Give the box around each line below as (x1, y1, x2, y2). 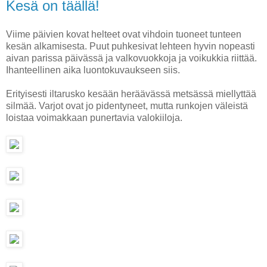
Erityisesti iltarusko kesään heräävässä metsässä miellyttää (6, 88, 256, 99)
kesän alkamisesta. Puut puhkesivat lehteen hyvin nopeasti (6, 41, 255, 51)
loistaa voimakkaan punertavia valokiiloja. (6, 112, 182, 123)
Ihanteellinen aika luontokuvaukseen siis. (6, 64, 180, 75)
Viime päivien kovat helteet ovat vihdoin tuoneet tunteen (6, 29, 241, 39)
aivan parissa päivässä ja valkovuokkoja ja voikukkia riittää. (6, 52, 257, 63)
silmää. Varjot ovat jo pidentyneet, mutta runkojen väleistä (6, 100, 248, 111)
